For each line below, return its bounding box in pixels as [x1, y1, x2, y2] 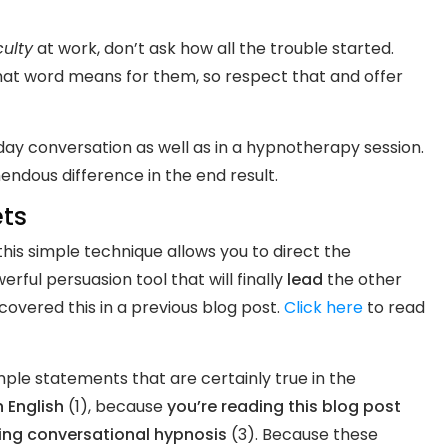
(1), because [64, 394, 167, 418]
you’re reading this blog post [167, 394, 401, 418]
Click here [284, 295, 363, 319]
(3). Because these [227, 422, 378, 446]
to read [363, 295, 425, 319]
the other [323, 267, 402, 291]
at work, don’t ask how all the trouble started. [33, 36, 394, 60]
